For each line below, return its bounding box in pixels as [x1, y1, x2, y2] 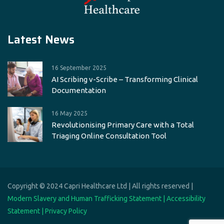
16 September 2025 [51, 64, 106, 71]
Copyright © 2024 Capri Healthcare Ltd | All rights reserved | [7, 182, 193, 190]
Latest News [7, 30, 74, 49]
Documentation [51, 86, 106, 95]
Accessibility [166, 194, 205, 203]
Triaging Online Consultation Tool [51, 131, 166, 140]
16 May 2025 [51, 110, 87, 117]
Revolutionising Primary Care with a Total [51, 120, 194, 129]
